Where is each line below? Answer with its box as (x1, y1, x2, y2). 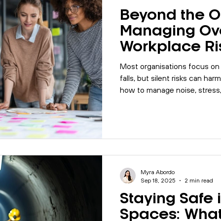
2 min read (184, 177, 213, 184)
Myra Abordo (141, 169, 175, 176)
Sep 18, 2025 (141, 177, 176, 184)
